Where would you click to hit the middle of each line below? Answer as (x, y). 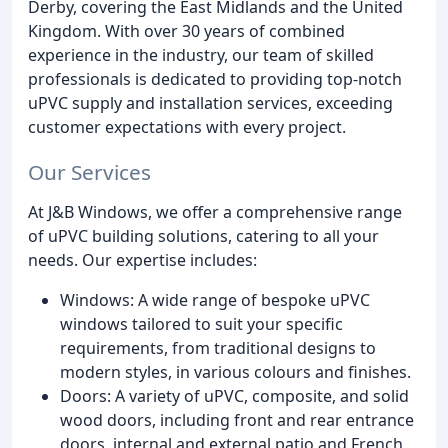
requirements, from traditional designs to (218, 347)
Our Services (89, 171)
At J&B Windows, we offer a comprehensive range (215, 211)
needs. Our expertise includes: (142, 259)
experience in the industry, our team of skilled (201, 55)
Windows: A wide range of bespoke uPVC (215, 299)
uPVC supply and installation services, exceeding (210, 103)
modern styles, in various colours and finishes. (235, 371)
